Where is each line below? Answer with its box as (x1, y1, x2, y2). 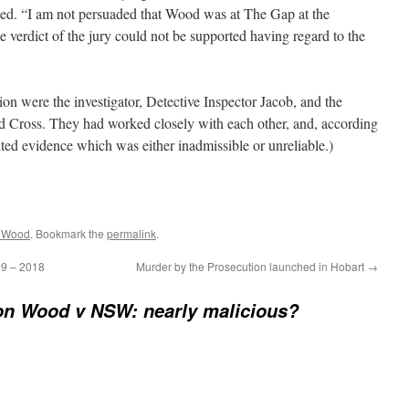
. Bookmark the (30, 225, 107, 242)
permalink (107, 225, 156, 242)
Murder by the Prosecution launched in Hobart (136, 258, 367, 275)
